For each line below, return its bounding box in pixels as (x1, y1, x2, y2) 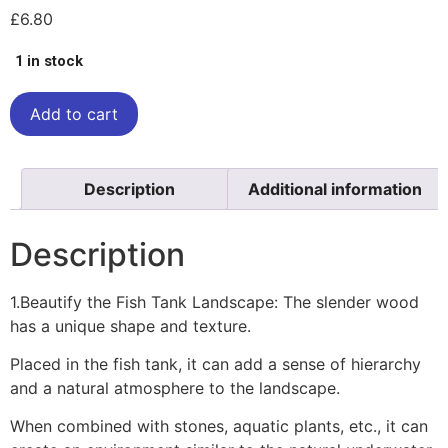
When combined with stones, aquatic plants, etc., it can (10, 416, 428, 437)
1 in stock (15, 52, 83, 71)
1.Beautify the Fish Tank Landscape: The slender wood (10, 291, 419, 312)
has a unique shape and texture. (10, 315, 251, 336)
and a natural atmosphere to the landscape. (10, 378, 340, 399)
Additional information (248, 178, 422, 199)
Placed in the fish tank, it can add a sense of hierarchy (10, 354, 421, 375)
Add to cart (30, 103, 118, 124)
